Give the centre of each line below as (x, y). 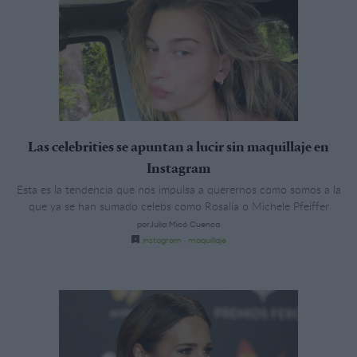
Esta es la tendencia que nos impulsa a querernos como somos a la (178, 189)
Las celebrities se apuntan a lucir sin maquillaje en (178, 148)
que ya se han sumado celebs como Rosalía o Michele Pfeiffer (178, 206)
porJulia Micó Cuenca (178, 224)
